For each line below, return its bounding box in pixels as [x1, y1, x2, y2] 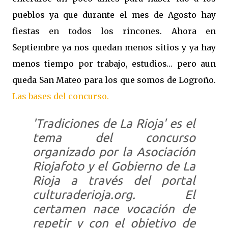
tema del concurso [33, 131, 195, 145]
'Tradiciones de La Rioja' [33, 117, 166, 130]
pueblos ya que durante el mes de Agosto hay [12, 10, 216, 20]
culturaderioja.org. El [33, 188, 195, 202]
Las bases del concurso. [12, 91, 109, 101]
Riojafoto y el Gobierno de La [33, 159, 195, 173]
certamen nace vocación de [33, 202, 195, 216]
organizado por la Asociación [33, 145, 195, 159]
